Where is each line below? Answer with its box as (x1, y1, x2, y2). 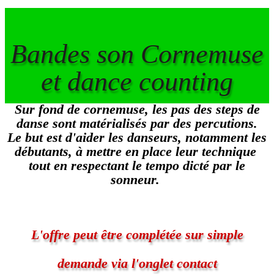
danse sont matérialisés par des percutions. (17, 116, 257, 131)
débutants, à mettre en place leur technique (14, 144, 260, 159)
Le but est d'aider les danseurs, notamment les (7, 130, 267, 145)
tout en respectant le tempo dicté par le (29, 158, 245, 173)
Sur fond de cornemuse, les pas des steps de (14, 102, 260, 117)
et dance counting (41, 67, 233, 97)
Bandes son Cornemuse (10, 39, 264, 69)
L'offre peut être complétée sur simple (31, 227, 243, 242)
